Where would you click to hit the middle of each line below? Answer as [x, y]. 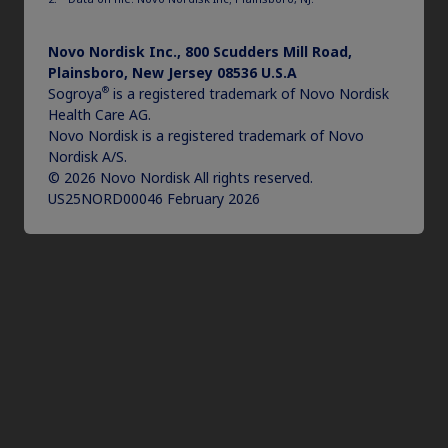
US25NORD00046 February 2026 [154, 198]
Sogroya [75, 93]
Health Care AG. [99, 114]
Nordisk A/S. [87, 156]
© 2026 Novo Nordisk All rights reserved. [180, 177]
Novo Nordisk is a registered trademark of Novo [206, 135]
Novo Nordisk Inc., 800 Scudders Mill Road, [200, 51]
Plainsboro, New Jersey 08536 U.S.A [172, 72]
